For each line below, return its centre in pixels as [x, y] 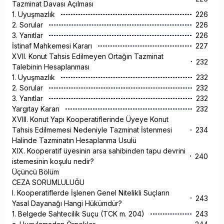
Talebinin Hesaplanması [52, 67]
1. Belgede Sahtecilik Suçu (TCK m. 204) [79, 214]
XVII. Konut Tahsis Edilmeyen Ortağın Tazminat [88, 56]
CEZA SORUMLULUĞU [48, 182]
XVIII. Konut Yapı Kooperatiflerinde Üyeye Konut [90, 119]
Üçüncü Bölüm [35, 172]
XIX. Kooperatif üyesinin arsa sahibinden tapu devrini [99, 151]
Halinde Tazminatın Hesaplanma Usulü [75, 140]
